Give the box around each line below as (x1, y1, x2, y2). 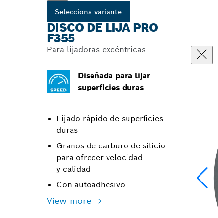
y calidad (56, 164, 91, 174)
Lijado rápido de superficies (56, 113, 163, 124)
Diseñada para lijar (78, 71, 150, 81)
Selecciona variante (55, 7, 122, 16)
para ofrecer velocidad (56, 152, 143, 163)
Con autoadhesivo (56, 180, 125, 190)
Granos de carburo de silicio (56, 141, 165, 151)
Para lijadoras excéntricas (47, 44, 145, 54)
